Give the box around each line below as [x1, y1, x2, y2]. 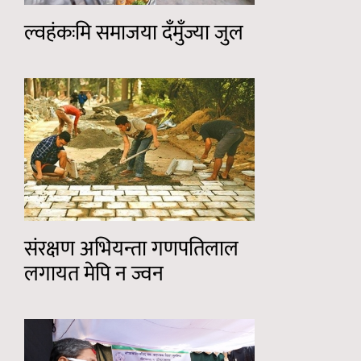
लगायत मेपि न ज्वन [24, 256, 164, 292]
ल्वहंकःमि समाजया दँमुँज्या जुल [24, 15, 243, 51]
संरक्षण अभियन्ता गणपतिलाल [24, 231, 239, 267]
